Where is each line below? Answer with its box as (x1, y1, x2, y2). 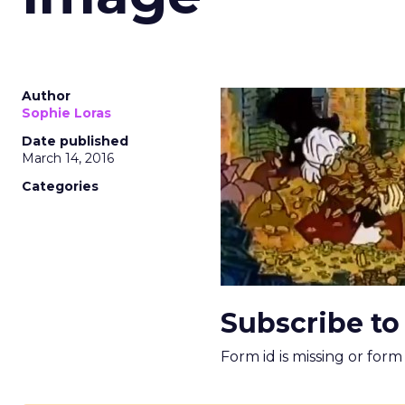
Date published (22, 133, 128, 149)
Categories (22, 178, 99, 194)
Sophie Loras (22, 105, 111, 121)
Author (22, 88, 71, 104)
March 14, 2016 (22, 150, 114, 166)
